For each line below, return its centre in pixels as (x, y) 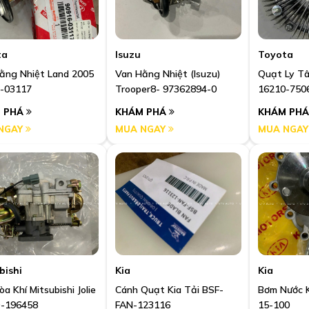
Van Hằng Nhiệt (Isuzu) (168, 74)
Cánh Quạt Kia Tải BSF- (169, 289)
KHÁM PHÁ (142, 112)
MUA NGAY (142, 129)
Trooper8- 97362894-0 (166, 89)
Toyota (276, 55)
